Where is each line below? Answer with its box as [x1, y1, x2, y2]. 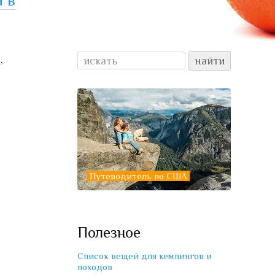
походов [77, 261, 112, 273]
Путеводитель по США [89, 171, 187, 182]
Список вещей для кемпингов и [77, 250, 212, 261]
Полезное [77, 224, 141, 241]
